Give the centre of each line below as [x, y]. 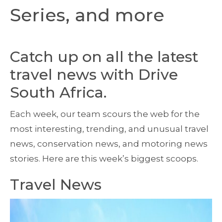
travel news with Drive [94, 75]
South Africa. [58, 92]
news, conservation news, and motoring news [109, 144]
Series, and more [87, 15]
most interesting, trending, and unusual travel [109, 129]
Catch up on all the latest [104, 57]
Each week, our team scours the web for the [105, 114]
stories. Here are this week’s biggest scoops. [104, 159]
